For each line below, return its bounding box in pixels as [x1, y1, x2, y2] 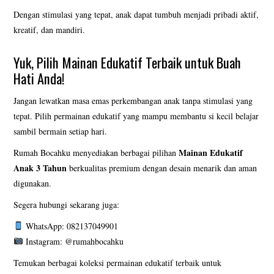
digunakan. [13, 177, 52, 189]
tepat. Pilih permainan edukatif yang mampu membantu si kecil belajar [13, 109, 259, 122]
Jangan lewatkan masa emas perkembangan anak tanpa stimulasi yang [13, 94, 253, 106]
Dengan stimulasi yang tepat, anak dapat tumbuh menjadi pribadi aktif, [13, 8, 259, 20]
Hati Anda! [13, 67, 65, 88]
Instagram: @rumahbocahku [23, 235, 124, 247]
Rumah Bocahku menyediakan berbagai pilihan [13, 146, 179, 158]
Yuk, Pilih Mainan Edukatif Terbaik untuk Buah [13, 51, 242, 72]
